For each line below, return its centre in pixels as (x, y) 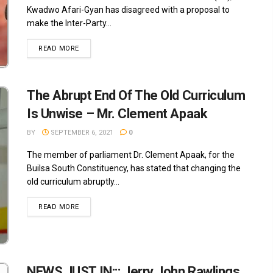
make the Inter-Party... (69, 23)
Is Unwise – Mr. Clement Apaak (117, 113)
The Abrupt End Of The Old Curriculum (136, 95)
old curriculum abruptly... (73, 181)
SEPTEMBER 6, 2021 (81, 132)
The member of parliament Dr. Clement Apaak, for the (131, 154)
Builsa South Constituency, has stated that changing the (134, 168)
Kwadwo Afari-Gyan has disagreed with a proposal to (128, 10)
